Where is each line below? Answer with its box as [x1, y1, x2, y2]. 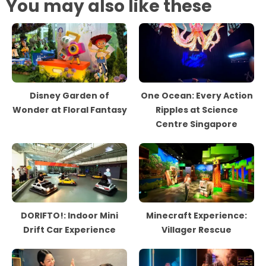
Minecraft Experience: [146, 209, 247, 221]
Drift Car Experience [23, 223, 116, 236]
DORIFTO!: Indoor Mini [21, 209, 118, 221]
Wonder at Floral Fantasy [12, 103, 127, 116]
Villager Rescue [161, 223, 232, 236]
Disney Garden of [30, 89, 109, 102]
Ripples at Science [155, 103, 238, 116]
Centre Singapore [156, 118, 237, 130]
